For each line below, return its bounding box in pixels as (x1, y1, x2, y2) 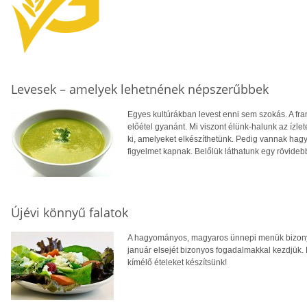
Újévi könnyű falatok (11, 204, 128, 221)
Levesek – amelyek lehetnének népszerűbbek (11, 81, 269, 98)
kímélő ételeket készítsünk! (127, 258, 227, 268)
